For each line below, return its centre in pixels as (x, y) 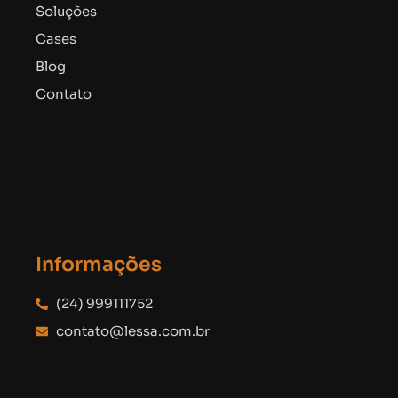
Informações (99, 265)
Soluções (66, 12)
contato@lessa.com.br (132, 331)
